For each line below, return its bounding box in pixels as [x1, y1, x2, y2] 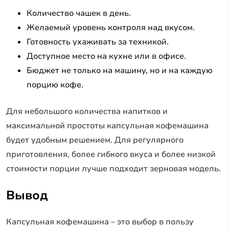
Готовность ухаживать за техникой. [27, 36, 169, 48]
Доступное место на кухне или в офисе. [27, 50, 186, 62]
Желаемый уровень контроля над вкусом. [27, 21, 195, 33]
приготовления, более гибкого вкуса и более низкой [6, 148, 216, 160]
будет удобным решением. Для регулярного [6, 134, 184, 146]
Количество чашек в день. [27, 7, 131, 19]
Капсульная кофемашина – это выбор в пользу [6, 216, 194, 227]
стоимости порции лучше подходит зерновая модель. [6, 163, 221, 174]
